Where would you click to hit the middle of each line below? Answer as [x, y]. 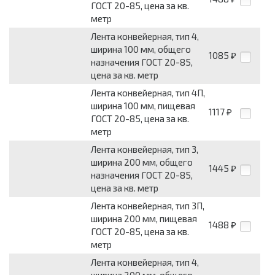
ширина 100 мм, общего [141, 49]
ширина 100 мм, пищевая [143, 106]
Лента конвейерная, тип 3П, [148, 206]
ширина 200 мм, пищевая [144, 219]
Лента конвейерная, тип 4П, [148, 93]
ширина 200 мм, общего [142, 162]
